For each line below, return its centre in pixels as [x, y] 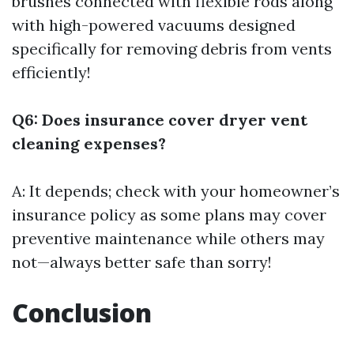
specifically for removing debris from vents [172, 49]
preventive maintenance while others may [168, 238]
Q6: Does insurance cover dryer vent [160, 120]
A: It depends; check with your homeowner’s [176, 191]
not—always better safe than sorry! [142, 262]
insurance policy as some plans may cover [169, 215]
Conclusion [82, 313]
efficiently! [51, 72]
